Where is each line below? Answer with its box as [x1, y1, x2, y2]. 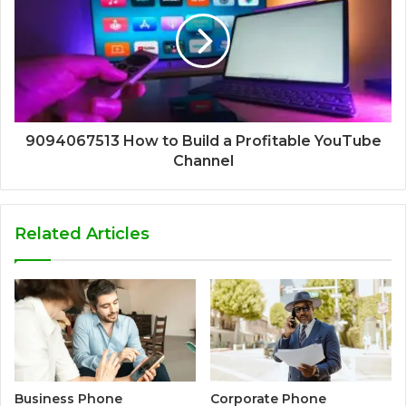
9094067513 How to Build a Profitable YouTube [24, 131, 382, 150]
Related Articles [14, 223, 150, 244]
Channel [172, 151, 234, 169]
